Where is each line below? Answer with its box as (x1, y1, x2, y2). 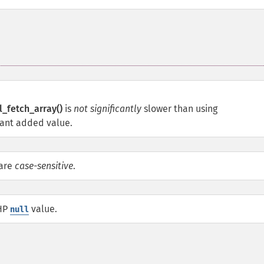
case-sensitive (15, 160, 73, 171)
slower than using (141, 103, 217, 114)
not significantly (74, 103, 141, 114)
